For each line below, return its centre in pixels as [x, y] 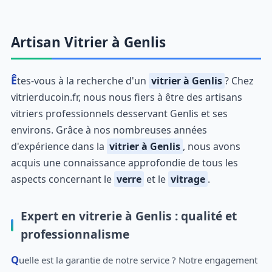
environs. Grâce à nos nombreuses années [109, 130]
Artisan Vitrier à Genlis [88, 42]
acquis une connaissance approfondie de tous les [124, 163]
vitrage [188, 179]
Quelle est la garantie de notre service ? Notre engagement [15, 260]
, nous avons [211, 146]
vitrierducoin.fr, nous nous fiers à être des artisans [126, 97]
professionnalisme [75, 234]
